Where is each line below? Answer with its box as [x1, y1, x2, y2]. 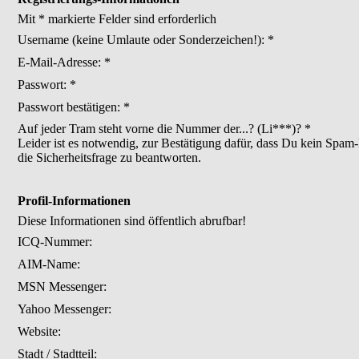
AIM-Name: [18, 257, 80, 271]
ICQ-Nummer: [18, 235, 92, 248]
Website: [18, 325, 61, 338]
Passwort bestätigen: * [18, 100, 130, 114]
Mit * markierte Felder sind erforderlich [18, 12, 216, 26]
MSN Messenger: [18, 280, 107, 293]
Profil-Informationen [18, 194, 131, 208]
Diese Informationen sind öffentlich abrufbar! [18, 214, 246, 228]
